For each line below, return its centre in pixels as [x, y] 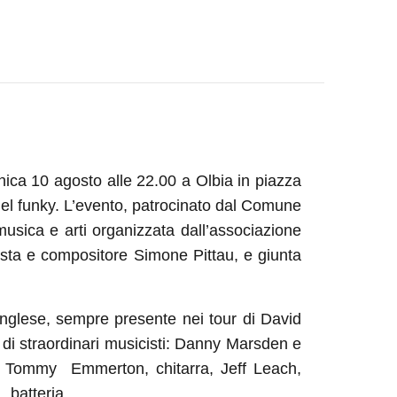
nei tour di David [241, 319]
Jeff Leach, [261, 369]
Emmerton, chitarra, [142, 369]
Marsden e [263, 344]
